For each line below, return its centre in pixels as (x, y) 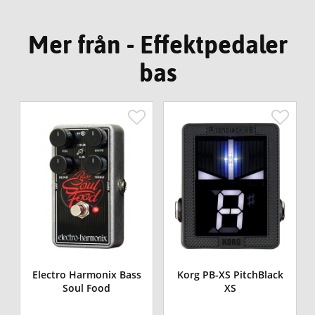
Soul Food (87, 288)
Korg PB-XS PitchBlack (230, 274)
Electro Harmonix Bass (86, 274)
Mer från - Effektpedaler (157, 44)
